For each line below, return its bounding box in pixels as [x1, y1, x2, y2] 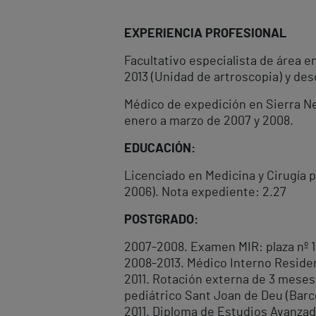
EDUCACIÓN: [124, 142, 196, 156]
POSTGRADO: [124, 214, 199, 227]
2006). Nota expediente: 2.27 [124, 186, 286, 200]
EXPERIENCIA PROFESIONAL [124, 28, 286, 41]
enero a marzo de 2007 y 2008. [124, 115, 293, 128]
